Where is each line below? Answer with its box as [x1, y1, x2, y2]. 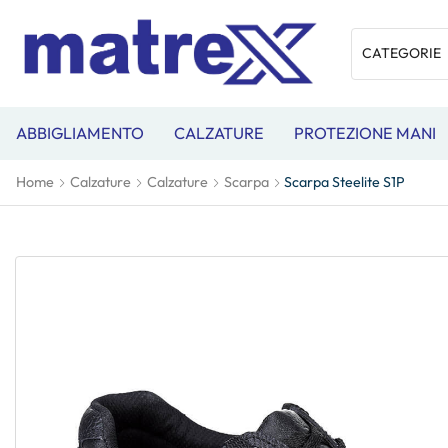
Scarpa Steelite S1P [284, 173, 405, 191]
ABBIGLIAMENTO [16, 123, 144, 143]
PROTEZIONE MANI [294, 123, 436, 143]
